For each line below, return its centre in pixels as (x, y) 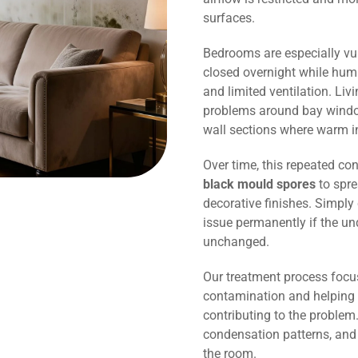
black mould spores (259, 184)
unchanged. (236, 242)
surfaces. (229, 18)
